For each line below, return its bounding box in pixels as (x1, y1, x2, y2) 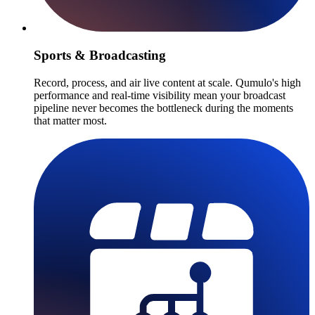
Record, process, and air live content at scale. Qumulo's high (34, 76, 301, 89)
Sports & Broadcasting (34, 47, 166, 63)
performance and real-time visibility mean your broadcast (34, 89, 285, 101)
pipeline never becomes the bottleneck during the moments (34, 101, 293, 114)
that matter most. (34, 114, 107, 127)
